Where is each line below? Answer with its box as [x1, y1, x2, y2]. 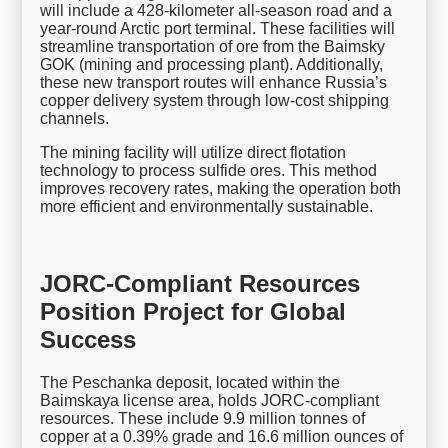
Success [40, 325, 137, 353]
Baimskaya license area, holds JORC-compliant [40, 391, 380, 409]
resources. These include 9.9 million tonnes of [40, 409, 366, 427]
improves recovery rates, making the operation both [40, 180, 402, 198]
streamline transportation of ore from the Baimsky [40, 38, 386, 56]
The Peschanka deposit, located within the [40, 373, 341, 391]
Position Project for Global [40, 297, 347, 325]
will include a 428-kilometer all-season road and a [40, 2, 393, 20]
